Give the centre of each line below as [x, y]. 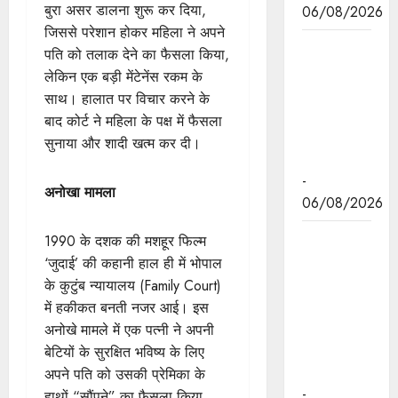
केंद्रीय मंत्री [334, 92]
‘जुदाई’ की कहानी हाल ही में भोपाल [133, 264]
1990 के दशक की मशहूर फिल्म [125, 242]
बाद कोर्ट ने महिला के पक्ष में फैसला [133, 122]
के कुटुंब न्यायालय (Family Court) [133, 286]
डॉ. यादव [325, 372]
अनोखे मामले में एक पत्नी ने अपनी [129, 330]
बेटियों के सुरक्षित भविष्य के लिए [124, 353]
